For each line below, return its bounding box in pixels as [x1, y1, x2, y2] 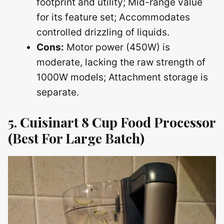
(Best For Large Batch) [8, 129, 144, 147]
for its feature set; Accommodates [36, 11, 190, 23]
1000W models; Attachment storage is [36, 71, 208, 83]
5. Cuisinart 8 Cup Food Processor [8, 113, 215, 131]
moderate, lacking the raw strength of [36, 56, 205, 68]
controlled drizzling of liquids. [36, 26, 169, 38]
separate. [36, 86, 79, 98]
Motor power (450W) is [64, 41, 170, 53]
